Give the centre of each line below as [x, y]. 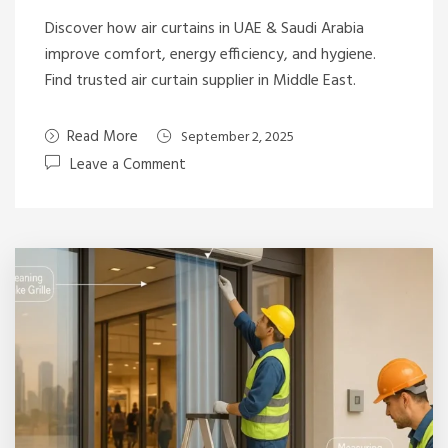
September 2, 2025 [237, 137]
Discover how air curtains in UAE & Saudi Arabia [204, 29]
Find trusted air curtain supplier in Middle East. [200, 81]
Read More [102, 137]
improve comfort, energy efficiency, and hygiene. [210, 55]
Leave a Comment [128, 165]
